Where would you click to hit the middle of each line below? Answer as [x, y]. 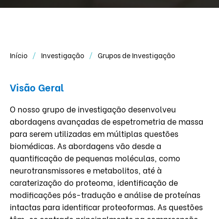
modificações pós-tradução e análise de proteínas [105, 194]
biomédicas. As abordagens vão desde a [86, 145]
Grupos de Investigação [136, 55]
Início [19, 55]
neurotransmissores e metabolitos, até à [86, 170]
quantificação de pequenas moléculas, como [95, 157]
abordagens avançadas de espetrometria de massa [107, 121]
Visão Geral [37, 87]
